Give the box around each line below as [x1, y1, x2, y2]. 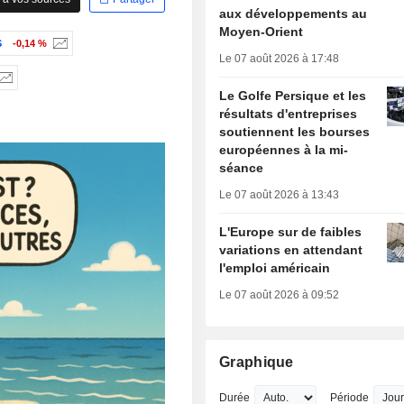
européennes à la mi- [219, 142, 349, 158]
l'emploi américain [219, 261, 331, 276]
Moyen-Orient [219, 24, 304, 40]
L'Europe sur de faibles [219, 225, 363, 240]
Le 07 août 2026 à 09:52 [219, 289, 340, 302]
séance [219, 161, 264, 176]
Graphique [219, 354, 294, 371]
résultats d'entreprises [219, 106, 358, 122]
